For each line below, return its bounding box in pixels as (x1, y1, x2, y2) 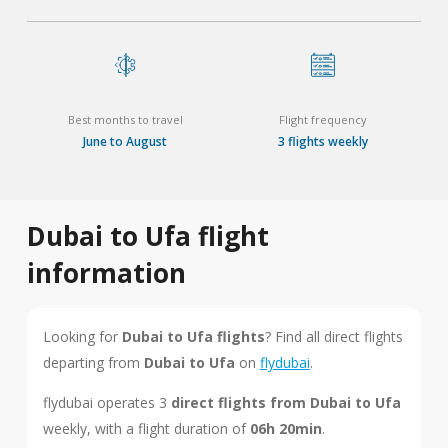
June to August (83, 133, 168, 150)
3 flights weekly (277, 133, 368, 150)
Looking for (42, 327, 122, 346)
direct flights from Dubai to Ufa (170, 393, 401, 412)
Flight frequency (278, 112, 367, 127)
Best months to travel (67, 112, 183, 127)
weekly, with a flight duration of (42, 419, 250, 438)
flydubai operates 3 (42, 393, 171, 412)
